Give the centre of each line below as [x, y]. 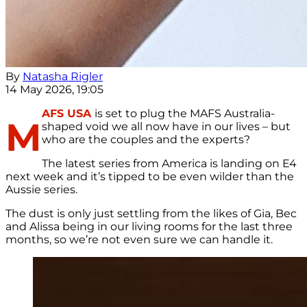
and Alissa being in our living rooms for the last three [149, 227]
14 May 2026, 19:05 [54, 90]
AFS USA [68, 114]
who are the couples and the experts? [146, 140]
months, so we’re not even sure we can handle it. [139, 240]
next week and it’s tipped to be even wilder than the [150, 177]
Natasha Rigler [63, 77]
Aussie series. [41, 190]
